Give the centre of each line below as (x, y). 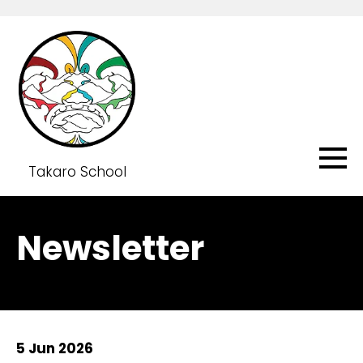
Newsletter (110, 248)
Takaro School (77, 172)
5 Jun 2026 (55, 348)
